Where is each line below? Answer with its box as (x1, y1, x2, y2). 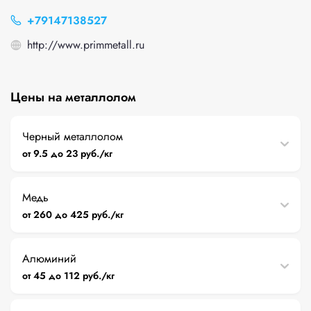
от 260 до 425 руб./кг (22, 208, 124, 221)
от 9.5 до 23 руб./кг (22, 146, 113, 160)
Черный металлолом (22, 128, 123, 144)
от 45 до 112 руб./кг (22, 269, 115, 283)
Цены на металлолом (10, 88, 136, 106)
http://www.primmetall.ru (27, 37, 144, 53)
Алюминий (22, 251, 76, 267)
